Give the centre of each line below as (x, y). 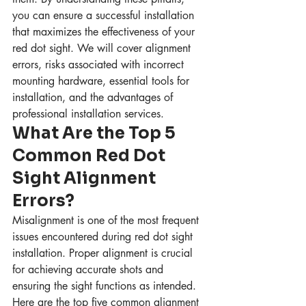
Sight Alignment (86, 179)
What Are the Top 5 (96, 134)
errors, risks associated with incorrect (100, 65)
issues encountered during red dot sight (104, 237)
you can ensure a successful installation (105, 16)
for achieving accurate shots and (89, 270)
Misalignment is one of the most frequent (107, 221)
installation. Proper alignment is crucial (104, 253)
